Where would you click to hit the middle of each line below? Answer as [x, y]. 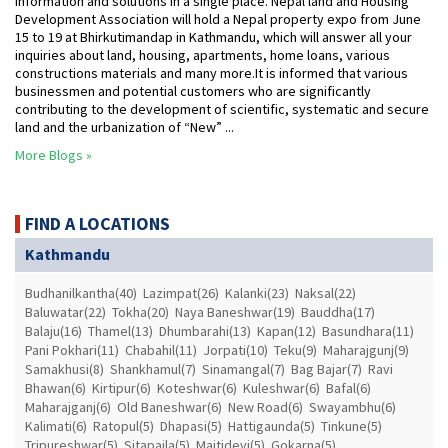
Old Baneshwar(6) [169, 406]
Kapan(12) [286, 330]
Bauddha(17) [338, 311]
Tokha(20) [140, 311]
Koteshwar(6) [197, 387]
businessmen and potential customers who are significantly [193, 90]
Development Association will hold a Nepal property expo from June [218, 18]
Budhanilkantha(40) [81, 292]
